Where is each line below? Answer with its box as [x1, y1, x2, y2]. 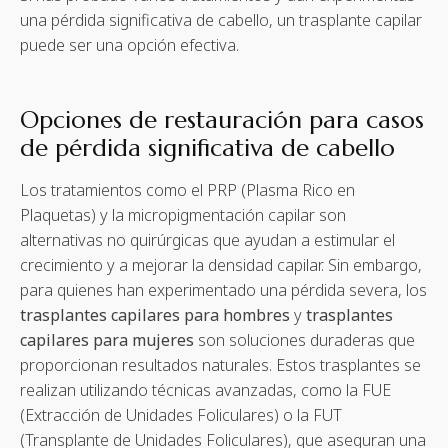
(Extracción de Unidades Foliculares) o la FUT [20, 404, 342, 427]
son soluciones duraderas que [194, 329, 415, 352]
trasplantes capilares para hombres [20, 304, 290, 327]
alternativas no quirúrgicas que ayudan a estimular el [20, 229, 395, 252]
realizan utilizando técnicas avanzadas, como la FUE [20, 379, 391, 402]
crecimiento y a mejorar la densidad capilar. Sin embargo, [20, 254, 422, 277]
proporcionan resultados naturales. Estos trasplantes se [20, 354, 421, 377]
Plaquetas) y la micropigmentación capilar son [20, 204, 346, 227]
